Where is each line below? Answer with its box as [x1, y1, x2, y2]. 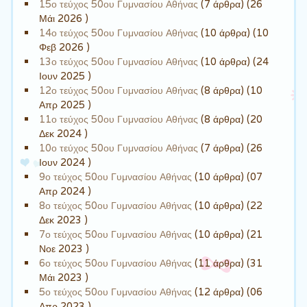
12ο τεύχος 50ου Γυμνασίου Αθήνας [39, 83, 199, 97]
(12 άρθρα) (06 [192, 284, 263, 298]
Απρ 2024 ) [39, 184, 92, 197]
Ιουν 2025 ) [39, 69, 92, 82]
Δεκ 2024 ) [39, 126, 88, 140]
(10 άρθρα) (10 [198, 25, 269, 39]
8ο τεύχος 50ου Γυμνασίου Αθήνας [39, 198, 193, 212]
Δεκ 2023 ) [39, 212, 88, 226]
